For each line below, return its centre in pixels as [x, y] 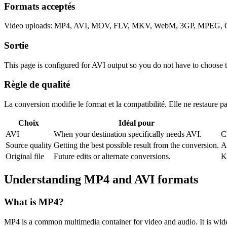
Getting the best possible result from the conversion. [136, 145]
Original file [25, 157]
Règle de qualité [37, 85]
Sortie [16, 45]
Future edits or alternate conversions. [112, 157]
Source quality [29, 145]
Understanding [44, 180]
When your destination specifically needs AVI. [128, 134]
